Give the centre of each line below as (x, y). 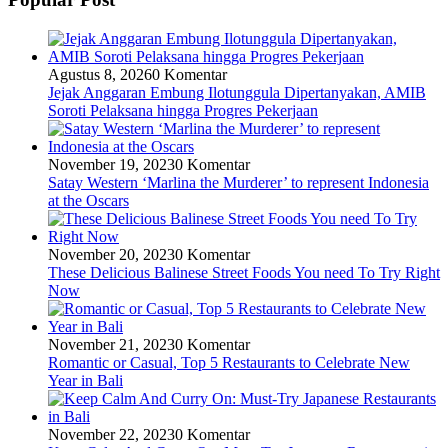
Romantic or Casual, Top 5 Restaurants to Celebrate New (229, 362)
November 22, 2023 (111, 434)
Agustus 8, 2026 (100, 74)
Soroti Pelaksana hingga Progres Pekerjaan (183, 110)
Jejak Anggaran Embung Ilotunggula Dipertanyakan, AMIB (237, 92)
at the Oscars (88, 200)
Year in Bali (85, 380)
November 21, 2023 (111, 344)
